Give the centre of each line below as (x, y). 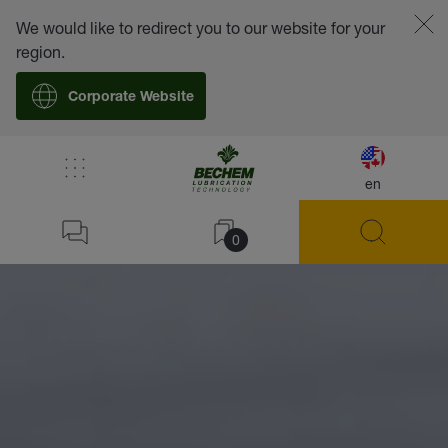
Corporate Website (131, 98)
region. (40, 51)
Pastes (182, 173)
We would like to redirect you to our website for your (200, 27)
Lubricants (103, 173)
